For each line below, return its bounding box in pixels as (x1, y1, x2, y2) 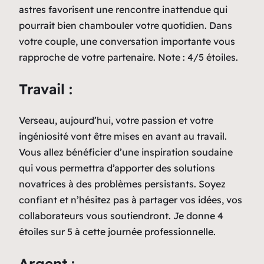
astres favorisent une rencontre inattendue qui (19, 3, 227, 15)
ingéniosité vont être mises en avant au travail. (19, 130, 227, 142)
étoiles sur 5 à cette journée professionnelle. (19, 225, 216, 237)
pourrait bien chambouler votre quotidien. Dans (19, 19, 232, 31)
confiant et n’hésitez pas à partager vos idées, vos (19, 193, 242, 206)
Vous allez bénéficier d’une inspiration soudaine (19, 146, 233, 158)
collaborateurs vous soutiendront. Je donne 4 (19, 209, 223, 222)
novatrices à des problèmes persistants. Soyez (19, 177, 226, 190)
